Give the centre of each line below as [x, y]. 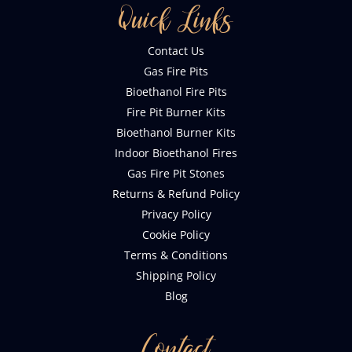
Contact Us [176, 50]
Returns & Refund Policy [176, 193]
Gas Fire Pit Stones [176, 173]
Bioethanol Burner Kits [176, 132]
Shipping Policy [176, 275]
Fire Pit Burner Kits [176, 112]
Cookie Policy [176, 234]
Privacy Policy [176, 214]
